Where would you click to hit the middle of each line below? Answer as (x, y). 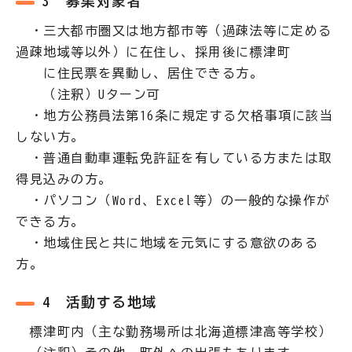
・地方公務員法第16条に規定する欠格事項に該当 (174, 115)
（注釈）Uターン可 (88, 94)
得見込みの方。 (64, 179)
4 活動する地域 (100, 302)
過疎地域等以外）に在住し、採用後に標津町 (174, 52)
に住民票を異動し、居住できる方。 (139, 73)
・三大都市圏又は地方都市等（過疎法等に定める (174, 31)
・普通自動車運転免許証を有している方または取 (174, 158)
